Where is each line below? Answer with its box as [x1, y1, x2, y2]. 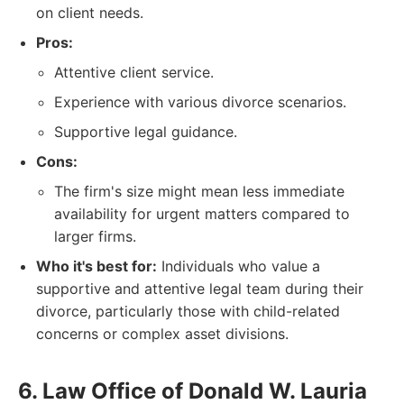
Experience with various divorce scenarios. [54, 93, 346, 111]
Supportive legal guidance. [54, 123, 237, 141]
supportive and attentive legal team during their [36, 280, 363, 298]
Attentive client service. [54, 63, 214, 81]
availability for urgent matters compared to [54, 205, 350, 223]
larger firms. [54, 227, 136, 245]
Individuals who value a [157, 257, 320, 275]
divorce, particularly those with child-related [36, 302, 340, 320]
